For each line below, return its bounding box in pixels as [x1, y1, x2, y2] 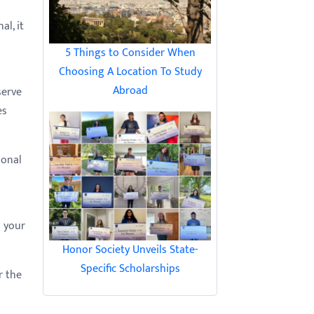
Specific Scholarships [80, 259, 180, 279]
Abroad [112, 81, 148, 100]
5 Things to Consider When [64, 43, 196, 62]
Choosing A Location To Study [58, 62, 202, 81]
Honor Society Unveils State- [62, 240, 198, 260]
